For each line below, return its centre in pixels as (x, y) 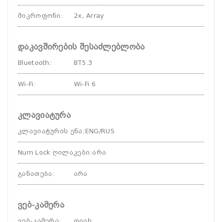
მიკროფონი (39, 16)
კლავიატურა (44, 115)
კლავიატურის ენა (50, 131)
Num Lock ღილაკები (54, 152)
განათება (35, 174)
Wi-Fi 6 (84, 84)
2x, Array (89, 16)
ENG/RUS (100, 131)
